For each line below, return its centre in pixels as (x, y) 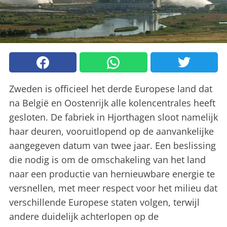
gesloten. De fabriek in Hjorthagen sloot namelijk (113, 117)
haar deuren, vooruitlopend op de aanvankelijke (111, 131)
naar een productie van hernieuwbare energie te (112, 174)
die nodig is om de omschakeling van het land (107, 160)
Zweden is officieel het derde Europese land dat (111, 89)
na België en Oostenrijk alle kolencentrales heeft (112, 103)
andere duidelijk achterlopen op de (84, 217)
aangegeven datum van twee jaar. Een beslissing (112, 146)
